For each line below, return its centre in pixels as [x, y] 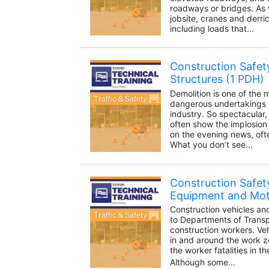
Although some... [202, 262]
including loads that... [212, 29]
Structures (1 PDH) [217, 79]
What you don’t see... [211, 145]
